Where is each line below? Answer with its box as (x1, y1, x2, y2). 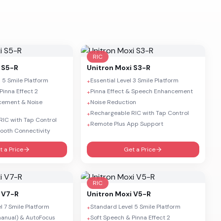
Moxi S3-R (115, 63, 150, 72)
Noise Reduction (90, 98, 136, 106)
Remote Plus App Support (90, 120, 163, 128)
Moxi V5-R (115, 189, 151, 198)
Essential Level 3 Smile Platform (90, 76, 179, 84)
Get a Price (124, 146, 155, 153)
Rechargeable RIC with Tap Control (90, 109, 189, 117)
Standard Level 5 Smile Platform (90, 203, 181, 211)
